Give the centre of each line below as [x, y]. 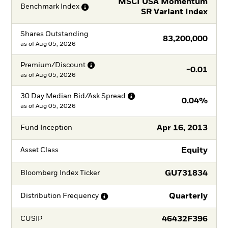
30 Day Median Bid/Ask [60, 96]
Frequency [80, 196]
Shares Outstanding [54, 34]
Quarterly [189, 196]
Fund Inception [46, 128]
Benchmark [39, 7]
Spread [113, 96]
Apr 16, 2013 [182, 128]
